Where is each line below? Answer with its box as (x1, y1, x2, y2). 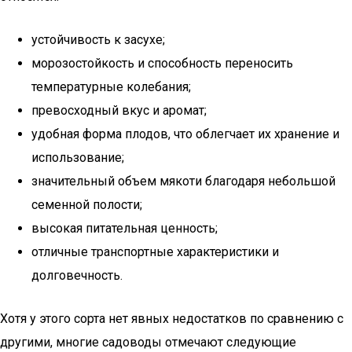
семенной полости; (31, 197, 142, 212)
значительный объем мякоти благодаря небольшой (31, 174, 335, 189)
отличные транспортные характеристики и (31, 244, 279, 259)
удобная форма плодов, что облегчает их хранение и (31, 126, 339, 141)
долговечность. (31, 268, 123, 283)
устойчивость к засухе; (31, 32, 165, 47)
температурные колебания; (31, 79, 191, 94)
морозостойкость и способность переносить (31, 56, 293, 71)
